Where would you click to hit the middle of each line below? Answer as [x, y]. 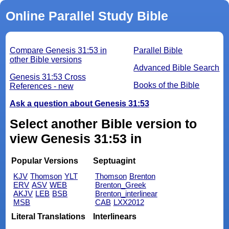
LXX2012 [129, 202]
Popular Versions [45, 161]
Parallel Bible [158, 51]
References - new [41, 86]
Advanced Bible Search [177, 68]
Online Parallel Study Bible [87, 16]
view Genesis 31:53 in [75, 139]
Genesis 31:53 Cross [48, 77]
